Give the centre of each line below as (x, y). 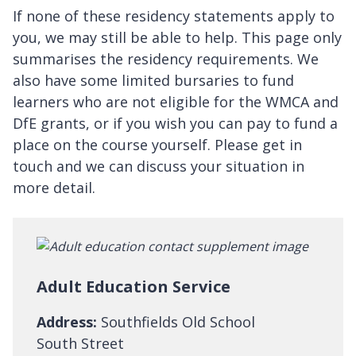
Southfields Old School (176, 322)
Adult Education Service (133, 287)
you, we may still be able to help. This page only (177, 38)
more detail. (54, 188)
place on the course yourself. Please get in (157, 145)
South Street (80, 344)
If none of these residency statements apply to (174, 16)
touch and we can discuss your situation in (159, 166)
